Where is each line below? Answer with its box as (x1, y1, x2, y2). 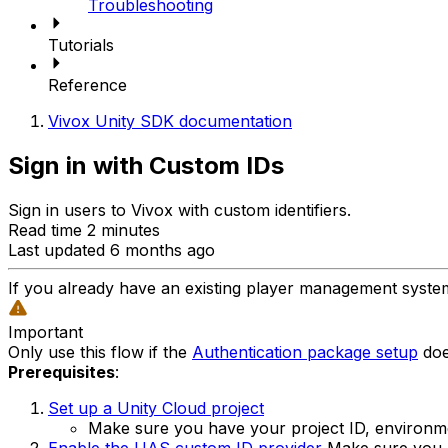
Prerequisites (8, 361, 115, 382)
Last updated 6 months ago (8, 239, 215, 260)
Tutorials (48, 34, 114, 55)
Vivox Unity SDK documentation (48, 110, 292, 131)
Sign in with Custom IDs (8, 150, 284, 180)
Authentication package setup (192, 341, 418, 362)
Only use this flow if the (8, 341, 192, 362)
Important (8, 321, 83, 342)
